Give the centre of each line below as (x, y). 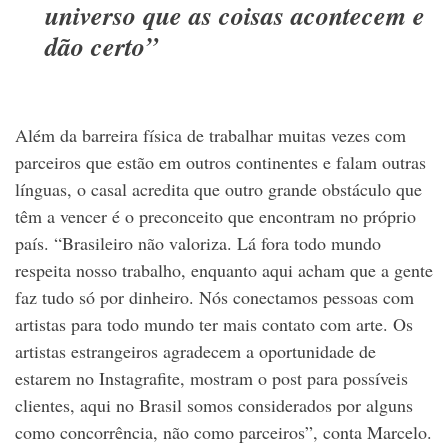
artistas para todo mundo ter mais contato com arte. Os (214, 323)
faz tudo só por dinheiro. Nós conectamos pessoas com (214, 296)
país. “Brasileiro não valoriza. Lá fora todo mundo (198, 242)
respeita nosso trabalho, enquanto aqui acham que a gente (224, 269)
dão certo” (101, 45)
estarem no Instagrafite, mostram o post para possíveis (211, 377)
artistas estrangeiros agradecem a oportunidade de (195, 350)
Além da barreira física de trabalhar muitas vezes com (210, 134)
